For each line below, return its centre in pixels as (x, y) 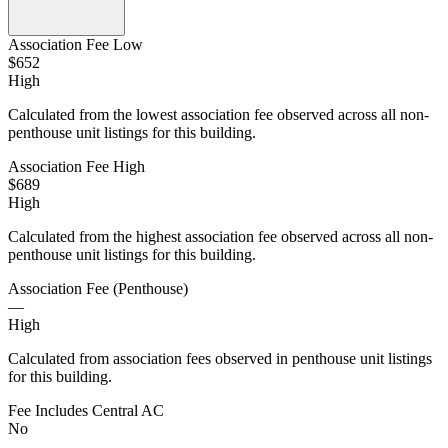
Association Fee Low (75, 44)
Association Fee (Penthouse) (98, 288)
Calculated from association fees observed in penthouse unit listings (220, 358)
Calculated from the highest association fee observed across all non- (220, 236)
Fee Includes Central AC (86, 410)
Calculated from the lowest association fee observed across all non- (218, 114)
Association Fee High (76, 166)
